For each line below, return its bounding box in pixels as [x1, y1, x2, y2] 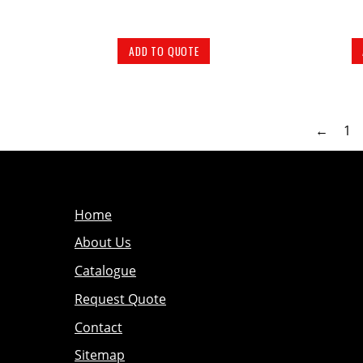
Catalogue [75, 262, 136, 280]
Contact [75, 318, 122, 336]
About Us [75, 233, 131, 252]
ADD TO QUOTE [129, 42, 199, 59]
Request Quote [75, 289, 166, 308]
